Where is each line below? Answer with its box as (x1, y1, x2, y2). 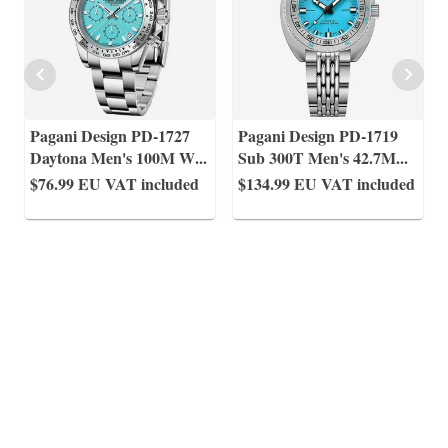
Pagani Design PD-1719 (238, 124, 398, 147)
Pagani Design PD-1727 (30, 124, 190, 147)
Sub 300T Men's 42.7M (238, 146, 396, 169)
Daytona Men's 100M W (30, 146, 195, 169)
